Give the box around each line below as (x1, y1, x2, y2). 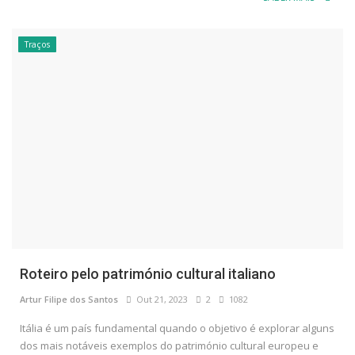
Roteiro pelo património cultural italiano (20, 265, 276, 283)
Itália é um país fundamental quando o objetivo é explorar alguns (20, 321, 334, 336)
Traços (25, 38, 50, 50)
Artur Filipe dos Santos (20, 293, 118, 306)
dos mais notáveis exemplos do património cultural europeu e (20, 338, 319, 353)
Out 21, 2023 (132, 293, 188, 306)
